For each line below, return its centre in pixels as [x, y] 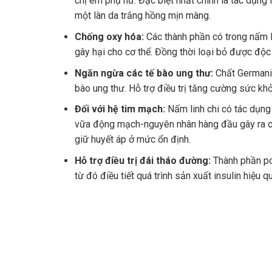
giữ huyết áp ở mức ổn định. [134, 140]
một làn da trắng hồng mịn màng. [142, 16]
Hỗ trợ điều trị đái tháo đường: [142, 160]
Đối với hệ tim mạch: [120, 109]
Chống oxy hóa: [109, 36]
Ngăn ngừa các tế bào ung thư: [144, 73]
